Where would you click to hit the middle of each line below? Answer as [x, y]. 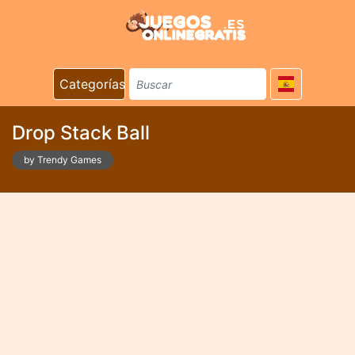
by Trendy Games [63, 160]
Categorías [92, 84]
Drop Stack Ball [81, 133]
